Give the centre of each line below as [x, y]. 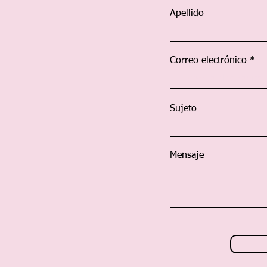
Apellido [187, 14]
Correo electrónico [208, 61]
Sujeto [183, 109]
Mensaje [187, 156]
